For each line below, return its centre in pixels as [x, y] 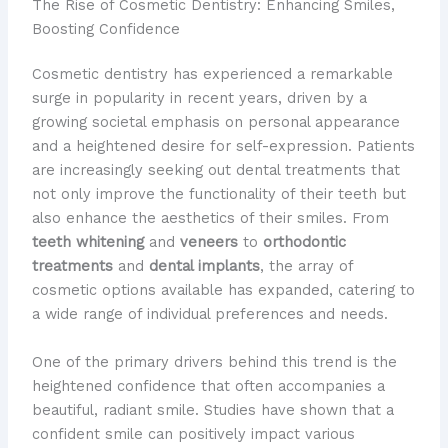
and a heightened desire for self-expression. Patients [223, 146]
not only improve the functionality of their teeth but [218, 194]
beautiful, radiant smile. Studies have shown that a [212, 409]
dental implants [204, 266]
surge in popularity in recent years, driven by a [199, 98]
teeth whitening [87, 242]
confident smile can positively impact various [193, 433]
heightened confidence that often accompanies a [208, 385]
